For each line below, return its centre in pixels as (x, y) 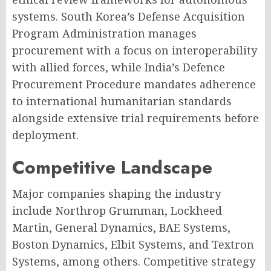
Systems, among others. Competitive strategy (134, 261)
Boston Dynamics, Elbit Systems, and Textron (133, 244)
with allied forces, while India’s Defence (119, 67)
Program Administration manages (104, 33)
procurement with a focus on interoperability (135, 50)
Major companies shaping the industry (116, 194)
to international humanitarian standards (122, 101)
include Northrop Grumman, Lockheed (117, 211)
